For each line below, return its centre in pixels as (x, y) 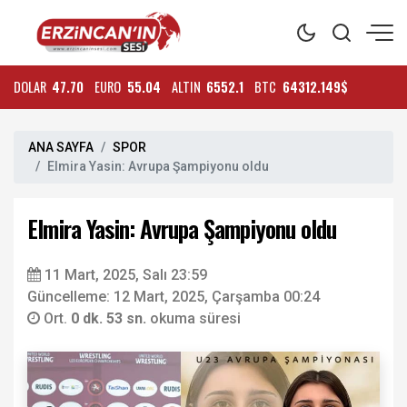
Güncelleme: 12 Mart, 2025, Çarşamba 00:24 (174, 297)
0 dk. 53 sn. (110, 318)
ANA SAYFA (61, 147)
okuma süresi (195, 318)
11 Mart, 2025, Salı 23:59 (126, 275)
